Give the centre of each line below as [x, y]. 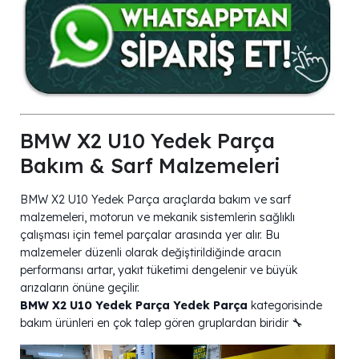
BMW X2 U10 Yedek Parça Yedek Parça [134, 305]
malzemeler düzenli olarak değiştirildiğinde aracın [151, 252]
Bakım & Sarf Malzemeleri [150, 165]
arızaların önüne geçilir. [80, 287]
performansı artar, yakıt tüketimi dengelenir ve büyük [159, 270]
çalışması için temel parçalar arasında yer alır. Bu [150, 234]
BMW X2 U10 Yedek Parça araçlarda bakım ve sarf [155, 199]
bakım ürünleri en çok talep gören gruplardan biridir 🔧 [161, 323]
